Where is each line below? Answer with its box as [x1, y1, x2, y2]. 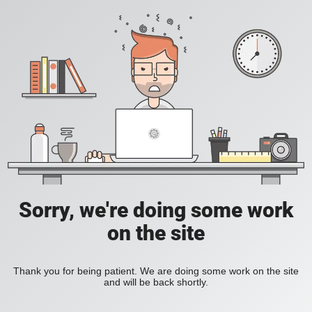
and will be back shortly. [104, 276, 208, 288]
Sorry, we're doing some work [19, 198, 293, 223]
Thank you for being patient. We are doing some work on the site [13, 265, 299, 277]
